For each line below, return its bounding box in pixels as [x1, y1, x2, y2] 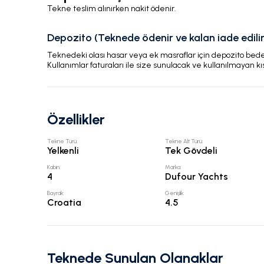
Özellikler [47, 111, 105, 128]
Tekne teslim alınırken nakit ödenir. [47, 4, 176, 14]
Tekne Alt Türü [165, 137, 203, 146]
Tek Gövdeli [165, 145, 218, 157]
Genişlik [165, 189, 184, 197]
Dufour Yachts [165, 171, 229, 183]
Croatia [47, 197, 81, 209]
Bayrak [47, 189, 63, 197]
